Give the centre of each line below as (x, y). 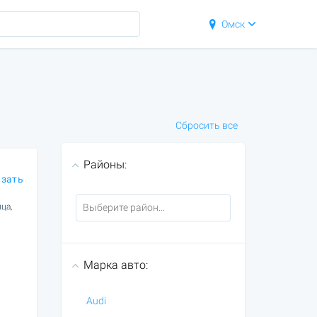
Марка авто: (115, 265)
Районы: (105, 165)
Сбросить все (206, 125)
